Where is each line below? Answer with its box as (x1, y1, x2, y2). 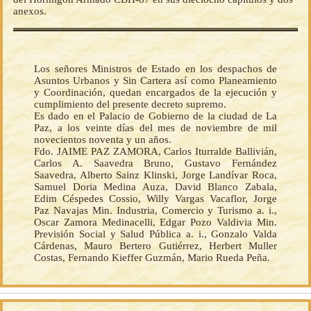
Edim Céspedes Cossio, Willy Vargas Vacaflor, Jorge (34, 193, 277, 205)
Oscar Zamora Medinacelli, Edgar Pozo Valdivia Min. (34, 217, 277, 228)
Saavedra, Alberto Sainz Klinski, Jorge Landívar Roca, (34, 169, 277, 181)
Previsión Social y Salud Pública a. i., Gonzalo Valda (34, 228, 277, 240)
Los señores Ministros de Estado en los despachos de (34, 63, 277, 75)
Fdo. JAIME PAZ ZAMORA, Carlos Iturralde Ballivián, (34, 146, 277, 158)
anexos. (13, 6, 47, 17)
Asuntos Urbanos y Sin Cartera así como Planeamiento (34, 75, 277, 87)
